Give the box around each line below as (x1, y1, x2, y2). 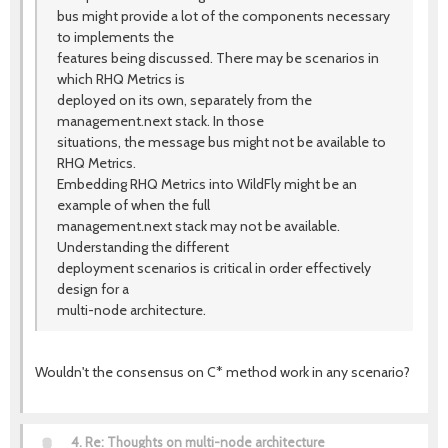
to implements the (57, 28, 174, 46)
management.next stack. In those (57, 112, 264, 130)
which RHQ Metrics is (57, 70, 185, 88)
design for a (57, 280, 129, 298)
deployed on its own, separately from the (57, 91, 312, 109)
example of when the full (57, 196, 210, 214)
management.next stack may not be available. (57, 217, 340, 235)
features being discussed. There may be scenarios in (57, 49, 379, 67)
